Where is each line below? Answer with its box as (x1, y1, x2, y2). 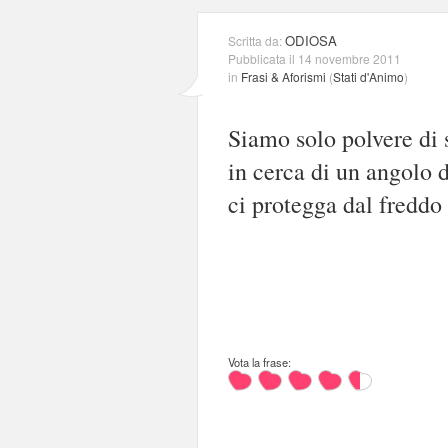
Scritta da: (228, 31, 285, 49)
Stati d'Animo (333, 67, 404, 85)
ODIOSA (285, 30, 337, 50)
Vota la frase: (228, 353, 291, 370)
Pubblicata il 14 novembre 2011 (228, 49, 401, 67)
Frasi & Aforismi (241, 67, 326, 85)
